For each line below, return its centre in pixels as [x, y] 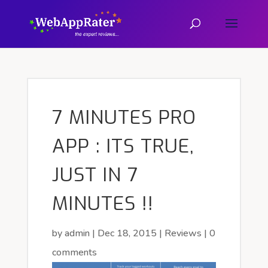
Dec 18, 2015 [127, 233]
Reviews [183, 233]
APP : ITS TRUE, [123, 146]
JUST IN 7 [95, 175]
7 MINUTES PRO [124, 117]
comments [74, 252]
